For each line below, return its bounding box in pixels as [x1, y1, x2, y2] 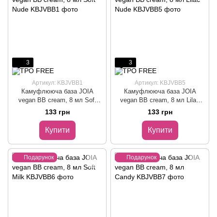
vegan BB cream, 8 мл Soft [18, 96, 96, 104]
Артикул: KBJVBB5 [134, 79, 186, 86]
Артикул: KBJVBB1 [31, 79, 83, 86]
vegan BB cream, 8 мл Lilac [120, 96, 200, 104]
